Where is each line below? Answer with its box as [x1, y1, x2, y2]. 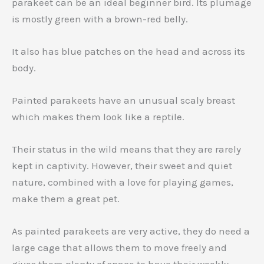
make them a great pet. [12, 193, 120, 205]
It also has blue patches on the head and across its [12, 45, 245, 57]
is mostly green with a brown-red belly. [12, 12, 188, 25]
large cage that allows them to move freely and [12, 242, 227, 254]
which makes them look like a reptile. [12, 110, 184, 123]
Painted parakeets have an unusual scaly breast [12, 94, 235, 106]
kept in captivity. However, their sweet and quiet [12, 160, 232, 172]
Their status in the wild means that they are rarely [12, 143, 241, 156]
